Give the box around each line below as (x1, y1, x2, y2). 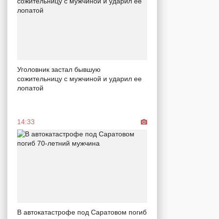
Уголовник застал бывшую (17, 66, 101, 74)
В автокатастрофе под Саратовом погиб (17, 208, 147, 216)
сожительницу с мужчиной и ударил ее (17, 75, 142, 83)
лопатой (17, 84, 44, 92)
